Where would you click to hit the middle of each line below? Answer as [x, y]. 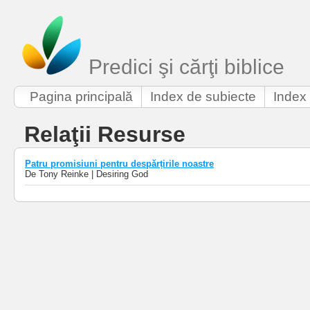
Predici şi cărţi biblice [184, 67]
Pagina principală [81, 96]
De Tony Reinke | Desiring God [86, 174]
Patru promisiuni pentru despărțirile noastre [119, 164]
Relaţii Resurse [105, 134]
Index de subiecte [203, 96]
